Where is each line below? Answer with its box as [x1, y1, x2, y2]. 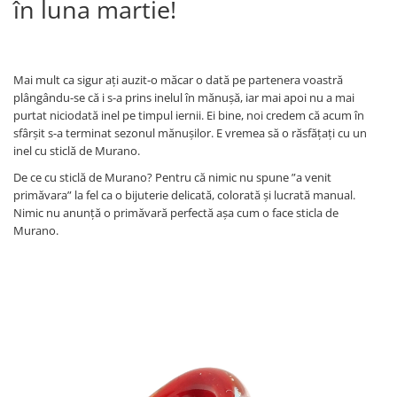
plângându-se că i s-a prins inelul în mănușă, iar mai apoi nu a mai [13, 89, 354, 105]
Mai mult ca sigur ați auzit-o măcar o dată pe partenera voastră [13, 71, 343, 88]
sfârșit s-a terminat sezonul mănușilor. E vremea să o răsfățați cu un [13, 124, 367, 141]
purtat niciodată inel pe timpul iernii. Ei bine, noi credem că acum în [13, 106, 364, 123]
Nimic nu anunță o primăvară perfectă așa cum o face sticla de [13, 204, 339, 221]
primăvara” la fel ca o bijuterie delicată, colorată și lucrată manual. [13, 186, 355, 203]
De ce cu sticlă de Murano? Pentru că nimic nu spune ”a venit [13, 168, 331, 185]
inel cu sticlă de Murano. [13, 142, 140, 159]
